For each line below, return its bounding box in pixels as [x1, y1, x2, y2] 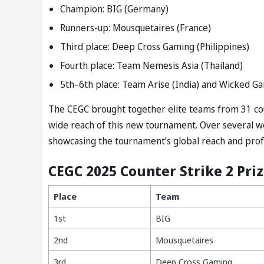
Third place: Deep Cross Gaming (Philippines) [60, 40, 249, 54]
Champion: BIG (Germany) [60, 2, 169, 16]
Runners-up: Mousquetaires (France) [60, 21, 211, 35]
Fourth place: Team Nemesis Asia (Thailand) [60, 59, 243, 72]
